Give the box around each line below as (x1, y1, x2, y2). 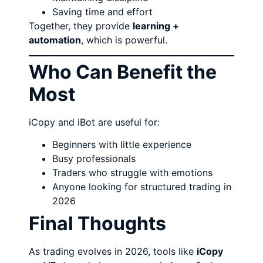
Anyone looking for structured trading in (52, 181, 232, 193)
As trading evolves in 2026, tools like (29, 245, 197, 258)
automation (29, 33, 82, 46)
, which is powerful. (81, 33, 168, 46)
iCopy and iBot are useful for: (29, 116, 160, 128)
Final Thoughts (29, 212, 167, 235)
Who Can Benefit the (29, 60, 217, 83)
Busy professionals (52, 153, 136, 165)
